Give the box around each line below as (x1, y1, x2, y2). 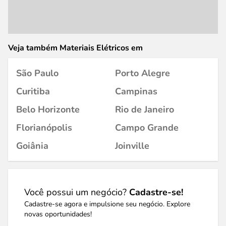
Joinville (115, 140, 149, 152)
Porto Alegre (115, 67, 170, 79)
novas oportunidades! (24, 209, 92, 219)
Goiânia (16, 140, 48, 152)
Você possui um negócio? (24, 186, 129, 198)
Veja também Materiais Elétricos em (8, 42, 143, 53)
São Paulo (16, 67, 59, 79)
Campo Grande (115, 122, 179, 134)
